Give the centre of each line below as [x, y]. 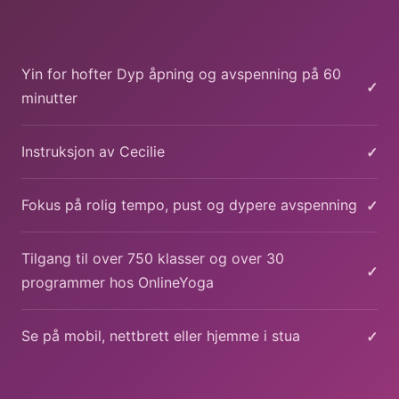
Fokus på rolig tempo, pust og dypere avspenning [189, 205]
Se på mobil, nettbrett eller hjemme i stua [161, 336]
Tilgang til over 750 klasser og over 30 [153, 258]
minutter [49, 98]
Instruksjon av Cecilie [93, 151]
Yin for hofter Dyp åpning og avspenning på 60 [181, 74]
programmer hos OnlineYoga [118, 282]
